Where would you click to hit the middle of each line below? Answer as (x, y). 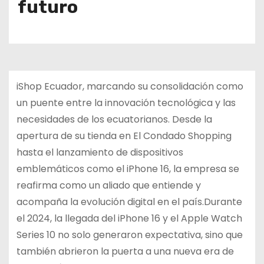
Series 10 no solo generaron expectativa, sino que (129, 235)
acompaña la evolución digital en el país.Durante (129, 202)
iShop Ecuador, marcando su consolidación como (130, 86)
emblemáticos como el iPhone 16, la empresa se (128, 169)
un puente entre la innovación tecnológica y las (126, 103)
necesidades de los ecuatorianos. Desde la (114, 119)
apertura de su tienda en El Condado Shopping (124, 136)
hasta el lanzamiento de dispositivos (100, 152)
